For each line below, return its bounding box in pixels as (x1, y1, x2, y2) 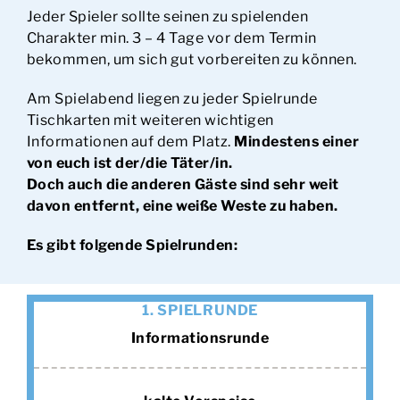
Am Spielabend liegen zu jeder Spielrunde (26, 89, 318, 107)
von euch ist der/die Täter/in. (26, 154, 233, 171)
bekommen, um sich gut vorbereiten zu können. (26, 50, 357, 68)
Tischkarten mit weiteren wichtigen (26, 111, 274, 129)
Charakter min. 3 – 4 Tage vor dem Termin (26, 29, 317, 46)
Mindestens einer (234, 132, 360, 150)
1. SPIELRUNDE (141, 302, 259, 320)
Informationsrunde (130, 329, 270, 347)
